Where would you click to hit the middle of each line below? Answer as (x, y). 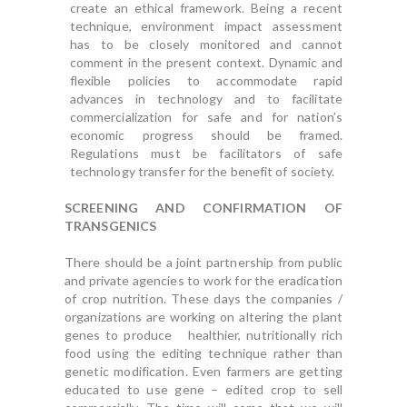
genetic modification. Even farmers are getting (203, 371)
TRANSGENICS (111, 226)
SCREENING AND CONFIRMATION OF (203, 208)
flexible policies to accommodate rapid (206, 80)
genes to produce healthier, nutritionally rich (203, 335)
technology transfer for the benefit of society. (202, 171)
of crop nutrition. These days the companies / (203, 298)
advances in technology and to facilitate (206, 99)
